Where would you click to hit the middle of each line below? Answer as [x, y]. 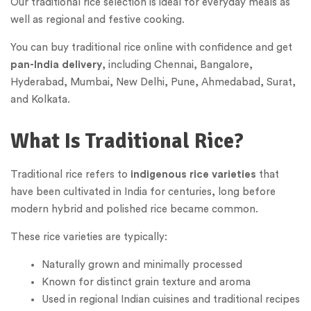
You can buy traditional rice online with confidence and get [151, 48]
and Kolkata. [40, 100]
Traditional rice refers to [70, 174]
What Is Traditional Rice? [127, 142]
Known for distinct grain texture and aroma [146, 282]
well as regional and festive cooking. [98, 20]
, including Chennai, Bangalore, [177, 65]
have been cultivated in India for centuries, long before [143, 192]
